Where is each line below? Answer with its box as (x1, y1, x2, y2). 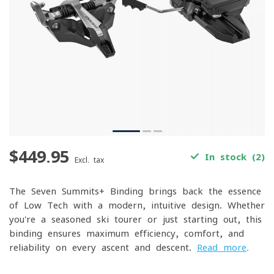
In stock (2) (199, 152, 265, 161)
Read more (197, 243, 246, 252)
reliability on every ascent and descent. (9, 243, 197, 252)
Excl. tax (75, 157, 104, 163)
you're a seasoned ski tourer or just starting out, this (9, 215, 262, 224)
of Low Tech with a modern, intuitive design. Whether (9, 201, 265, 210)
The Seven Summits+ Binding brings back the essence (9, 187, 261, 196)
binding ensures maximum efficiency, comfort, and (9, 229, 244, 238)
